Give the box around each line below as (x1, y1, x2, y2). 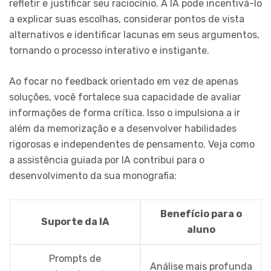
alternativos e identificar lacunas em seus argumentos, (9, 29, 260, 41)
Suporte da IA (41, 216, 109, 228)
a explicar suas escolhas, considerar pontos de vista (9, 13, 244, 25)
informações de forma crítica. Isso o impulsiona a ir (9, 107, 240, 119)
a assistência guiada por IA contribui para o (9, 154, 204, 166)
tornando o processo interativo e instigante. (9, 45, 209, 57)
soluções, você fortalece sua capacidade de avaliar (9, 91, 241, 103)
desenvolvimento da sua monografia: (9, 170, 177, 182)
